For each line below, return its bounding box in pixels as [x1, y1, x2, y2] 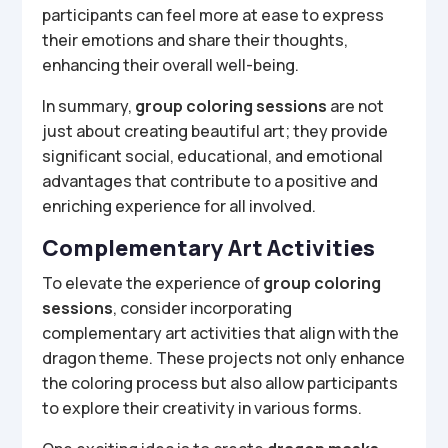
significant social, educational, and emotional [42, 145, 384, 167]
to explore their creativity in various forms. [42, 397, 363, 419]
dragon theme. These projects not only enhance [42, 347, 406, 369]
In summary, [42, 95, 136, 117]
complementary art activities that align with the [42, 322, 400, 344]
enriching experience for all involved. [42, 195, 317, 217]
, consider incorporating [113, 297, 293, 319]
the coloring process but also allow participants [42, 372, 399, 394]
